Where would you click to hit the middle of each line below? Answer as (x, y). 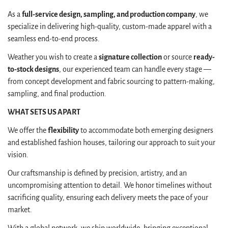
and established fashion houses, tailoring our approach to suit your (111, 142)
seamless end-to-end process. (54, 39)
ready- (204, 57)
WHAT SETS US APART (44, 112)
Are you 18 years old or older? (114, 208)
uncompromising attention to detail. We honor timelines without (110, 185)
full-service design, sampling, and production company (109, 14)
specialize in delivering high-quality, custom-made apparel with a (110, 26)
